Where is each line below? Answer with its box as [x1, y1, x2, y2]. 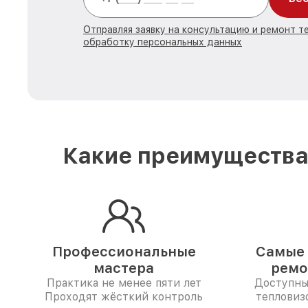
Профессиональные [52, 243, 196, 260]
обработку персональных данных [83, 36, 242, 47]
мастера [93, 260, 154, 276]
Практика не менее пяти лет [46, 276, 201, 289]
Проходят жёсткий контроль [45, 290, 203, 303]
